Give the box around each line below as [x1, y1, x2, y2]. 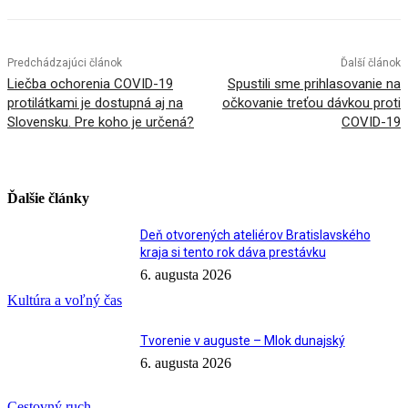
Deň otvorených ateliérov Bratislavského [139, 227, 371, 242]
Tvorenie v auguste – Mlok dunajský [139, 333, 345, 349]
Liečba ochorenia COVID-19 [7, 76, 173, 93]
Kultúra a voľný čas [7, 292, 122, 309]
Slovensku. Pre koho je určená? [7, 114, 194, 131]
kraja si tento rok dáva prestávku [139, 244, 326, 260]
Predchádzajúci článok [7, 56, 122, 70]
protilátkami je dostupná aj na [7, 95, 183, 112]
